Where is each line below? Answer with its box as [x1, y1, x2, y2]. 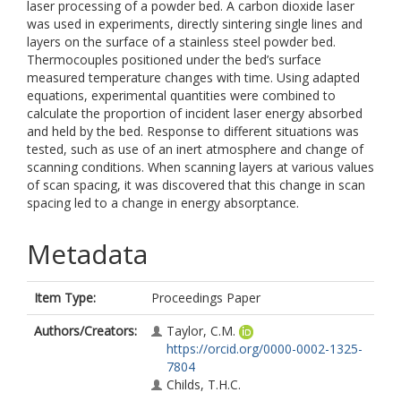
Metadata [27, 235, 148, 272]
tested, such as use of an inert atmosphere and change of [27, 141, 363, 158]
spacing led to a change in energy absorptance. [27, 194, 299, 211]
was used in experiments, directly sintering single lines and [27, 15, 363, 32]
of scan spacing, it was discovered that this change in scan [27, 176, 365, 193]
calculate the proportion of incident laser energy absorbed [27, 105, 363, 122]
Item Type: [34, 289, 96, 306]
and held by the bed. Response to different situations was [27, 123, 359, 140]
